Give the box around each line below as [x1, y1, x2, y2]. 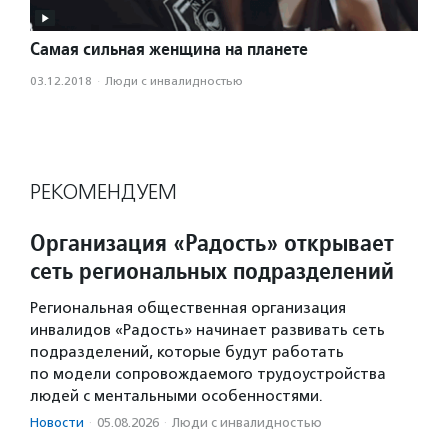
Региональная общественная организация [30, 299, 346, 318]
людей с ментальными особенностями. [30, 387, 323, 406]
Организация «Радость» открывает [30, 227, 394, 259]
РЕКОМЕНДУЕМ [30, 179, 177, 206]
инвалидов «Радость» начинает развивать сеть [30, 321, 385, 340]
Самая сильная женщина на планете [30, 37, 308, 61]
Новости [30, 415, 84, 431]
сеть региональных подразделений [30, 255, 394, 287]
